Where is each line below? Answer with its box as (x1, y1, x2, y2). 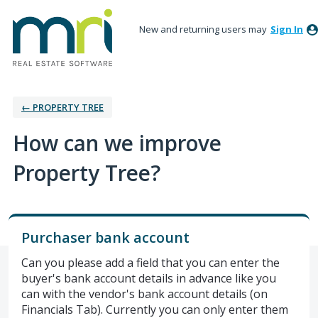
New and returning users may (139, 23, 269, 35)
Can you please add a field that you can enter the (21, 254, 280, 270)
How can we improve (13, 128, 221, 158)
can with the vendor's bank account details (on (21, 285, 268, 302)
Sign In (270, 23, 303, 35)
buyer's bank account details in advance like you (21, 270, 276, 286)
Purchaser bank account (21, 227, 190, 247)
